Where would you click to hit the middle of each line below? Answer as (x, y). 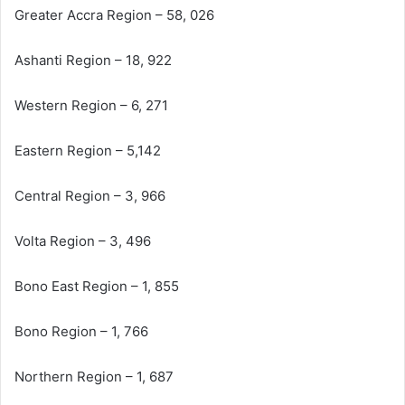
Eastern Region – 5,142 (88, 150)
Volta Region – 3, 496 (83, 240)
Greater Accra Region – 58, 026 (114, 14)
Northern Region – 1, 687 (94, 376)
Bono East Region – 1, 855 (97, 286)
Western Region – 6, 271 (91, 105)
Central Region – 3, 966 (90, 195)
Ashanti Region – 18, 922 (93, 60)
